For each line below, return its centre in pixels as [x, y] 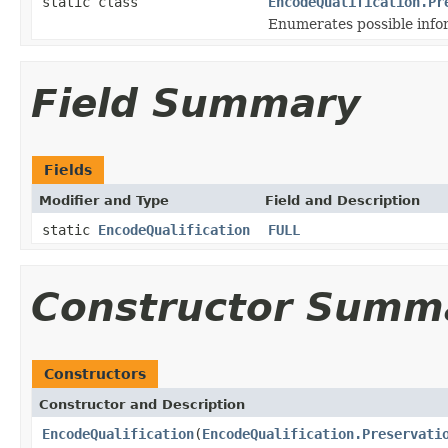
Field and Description [342, 200]
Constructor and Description [142, 404]
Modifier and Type [104, 200]
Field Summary [195, 103]
